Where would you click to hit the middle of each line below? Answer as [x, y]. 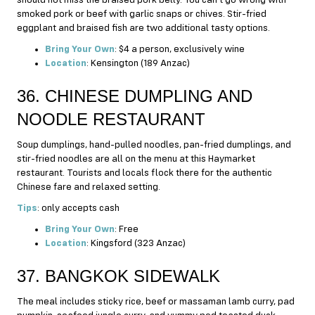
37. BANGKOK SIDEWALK [118, 276]
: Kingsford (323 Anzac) [136, 243]
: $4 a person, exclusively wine [182, 49]
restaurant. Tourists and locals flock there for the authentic [144, 173]
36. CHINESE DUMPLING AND [135, 96]
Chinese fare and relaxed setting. [89, 187]
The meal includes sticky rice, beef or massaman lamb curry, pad [156, 301]
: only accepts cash [81, 208]
